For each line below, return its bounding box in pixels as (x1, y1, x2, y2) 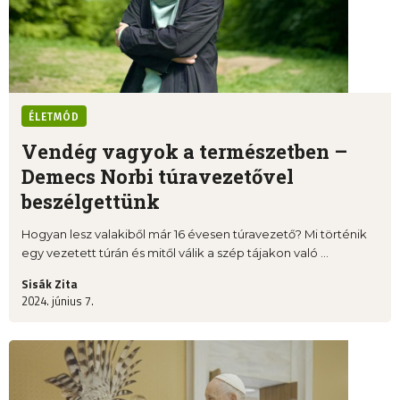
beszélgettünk (21, 188, 160, 215)
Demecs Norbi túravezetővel (21, 163, 294, 190)
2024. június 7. (21, 292, 94, 311)
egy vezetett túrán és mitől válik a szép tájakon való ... (21, 246, 329, 261)
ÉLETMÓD (29, 111, 79, 124)
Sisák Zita (21, 275, 78, 294)
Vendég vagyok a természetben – (21, 138, 347, 165)
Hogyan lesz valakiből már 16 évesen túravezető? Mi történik (21, 227, 367, 242)
